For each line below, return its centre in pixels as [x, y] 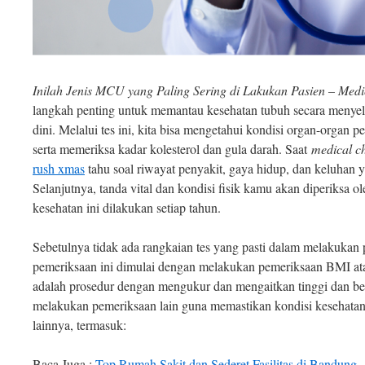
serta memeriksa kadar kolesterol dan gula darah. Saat [172, 148]
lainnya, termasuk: [79, 324]
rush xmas [59, 168]
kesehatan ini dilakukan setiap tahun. [127, 207]
